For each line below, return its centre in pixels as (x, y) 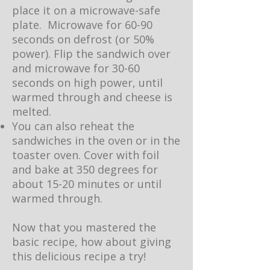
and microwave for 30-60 (76, 68)
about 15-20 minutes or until (87, 184)
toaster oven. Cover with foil (86, 155)
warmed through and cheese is (92, 97)
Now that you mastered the (84, 227)
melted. (32, 111)
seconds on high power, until (87, 83)
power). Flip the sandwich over (91, 54)
